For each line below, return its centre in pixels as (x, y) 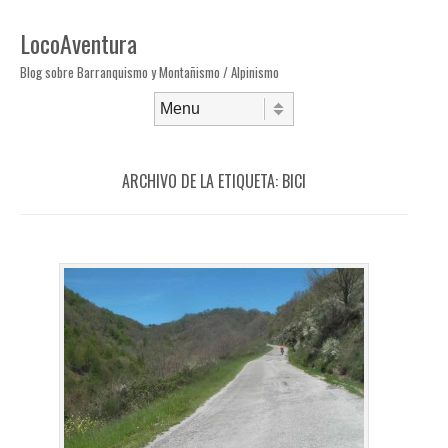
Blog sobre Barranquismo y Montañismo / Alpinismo (149, 72)
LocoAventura (78, 43)
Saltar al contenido (71, 132)
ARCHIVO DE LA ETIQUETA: (202, 181)
